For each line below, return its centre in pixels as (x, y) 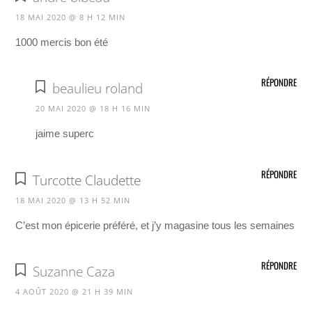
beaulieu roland (97, 89)
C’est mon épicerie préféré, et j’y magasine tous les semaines (155, 225)
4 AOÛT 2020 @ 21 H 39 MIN (75, 291)
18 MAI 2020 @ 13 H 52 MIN (73, 200)
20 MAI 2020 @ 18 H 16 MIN (93, 109)
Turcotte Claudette (86, 180)
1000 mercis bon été (62, 42)
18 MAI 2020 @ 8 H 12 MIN (71, 17)
